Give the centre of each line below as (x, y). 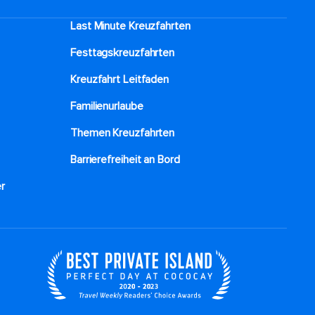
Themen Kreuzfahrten (123, 133)
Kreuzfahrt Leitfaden (120, 79)
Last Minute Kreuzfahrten (130, 26)
